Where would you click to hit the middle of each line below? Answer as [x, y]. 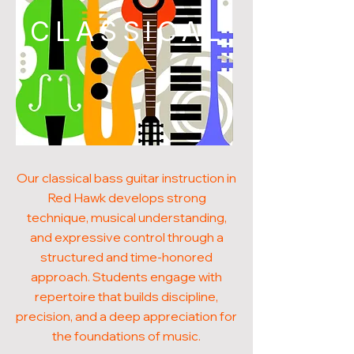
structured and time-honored [126, 257]
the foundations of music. [126, 336]
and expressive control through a [126, 237]
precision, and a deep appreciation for [126, 316]
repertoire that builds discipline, [126, 296]
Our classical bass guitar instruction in [126, 178]
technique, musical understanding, [126, 217]
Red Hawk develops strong [126, 198]
